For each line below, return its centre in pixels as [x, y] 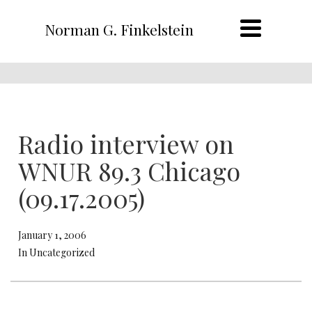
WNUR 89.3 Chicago [129, 171]
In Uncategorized [56, 252]
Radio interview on [126, 143]
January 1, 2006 [52, 235]
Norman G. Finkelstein [119, 29]
